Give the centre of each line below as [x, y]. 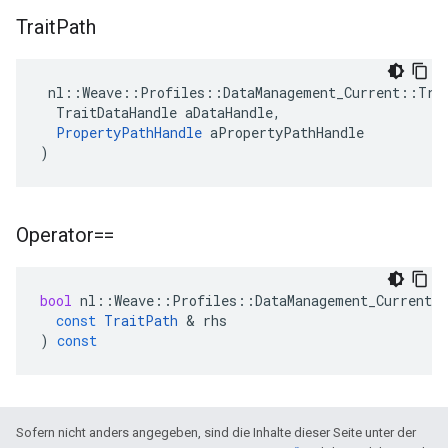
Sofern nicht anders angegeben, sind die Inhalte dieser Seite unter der [216, 432]
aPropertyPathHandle [283, 132]
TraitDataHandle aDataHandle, [160, 112]
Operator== [65, 235]
